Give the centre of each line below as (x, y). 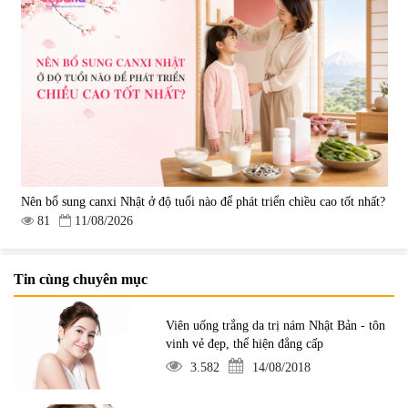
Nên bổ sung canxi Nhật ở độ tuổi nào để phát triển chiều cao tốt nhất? (203, 201)
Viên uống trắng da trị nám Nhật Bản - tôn (276, 325)
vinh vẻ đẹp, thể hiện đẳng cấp (245, 343)
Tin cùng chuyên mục (81, 280)
